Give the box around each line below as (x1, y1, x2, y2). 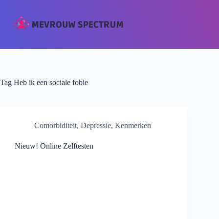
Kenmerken (115, 121, 151, 130)
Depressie (81, 121, 111, 130)
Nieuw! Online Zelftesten (15, 142, 93, 150)
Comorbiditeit (34, 121, 77, 130)
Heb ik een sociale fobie (12, 78, 88, 87)
